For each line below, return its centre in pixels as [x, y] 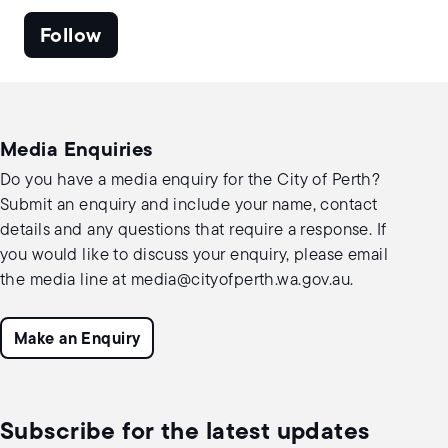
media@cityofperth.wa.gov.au [240, 281]
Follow [71, 37]
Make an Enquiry [77, 340]
